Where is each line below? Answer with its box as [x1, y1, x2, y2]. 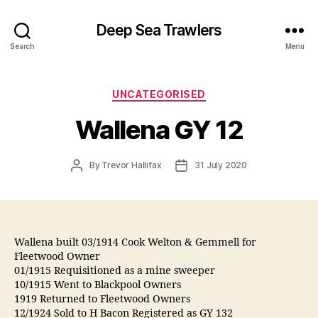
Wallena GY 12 [75, 114, 243, 146]
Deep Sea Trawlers [96, 21, 222, 39]
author [76, 171, 103, 182]
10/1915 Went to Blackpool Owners [14, 278, 181, 292]
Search [10, 41, 35, 50]
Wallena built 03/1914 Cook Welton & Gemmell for [14, 236, 256, 249]
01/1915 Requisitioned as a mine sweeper [14, 264, 215, 278]
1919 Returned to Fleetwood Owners [14, 292, 190, 306]
